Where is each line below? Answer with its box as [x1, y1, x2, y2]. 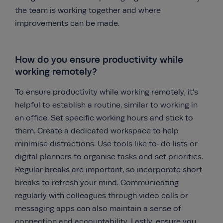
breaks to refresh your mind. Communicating [15, 178, 179, 187]
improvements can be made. [15, 19, 119, 28]
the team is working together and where [15, 6, 161, 15]
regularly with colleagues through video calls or [15, 191, 188, 200]
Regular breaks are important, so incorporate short [15, 165, 202, 174]
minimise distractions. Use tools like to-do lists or [15, 139, 198, 148]
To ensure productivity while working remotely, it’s [15, 88, 198, 97]
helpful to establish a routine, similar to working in [15, 101, 198, 110]
